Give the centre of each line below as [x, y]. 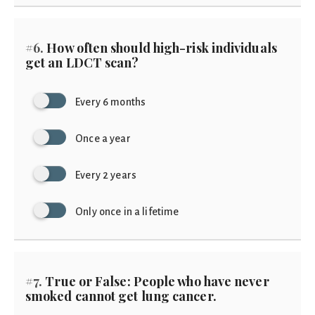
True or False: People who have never [156, 281]
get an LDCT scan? [82, 63]
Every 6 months [111, 102]
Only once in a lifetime [127, 212]
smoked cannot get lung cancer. [121, 296]
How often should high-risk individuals [160, 48]
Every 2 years [106, 175]
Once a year [103, 139]
